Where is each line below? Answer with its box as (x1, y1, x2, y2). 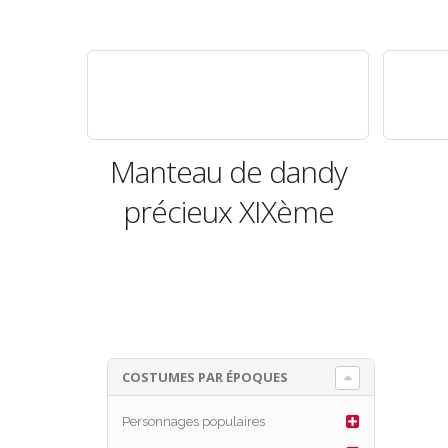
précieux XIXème (122, 191, 334, 233)
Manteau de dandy (109, 151, 347, 193)
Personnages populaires (121, 413, 265, 429)
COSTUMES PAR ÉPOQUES (121, 368, 288, 387)
